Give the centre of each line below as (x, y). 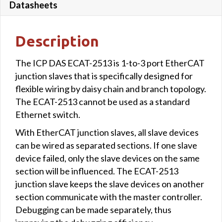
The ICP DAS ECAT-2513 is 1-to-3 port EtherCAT (110, 63)
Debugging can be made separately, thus (93, 209)
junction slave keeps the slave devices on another (110, 184)
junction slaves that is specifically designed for (104, 76)
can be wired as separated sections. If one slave (106, 145)
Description (57, 41)
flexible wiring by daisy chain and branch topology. (111, 88)
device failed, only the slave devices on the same (108, 158)
